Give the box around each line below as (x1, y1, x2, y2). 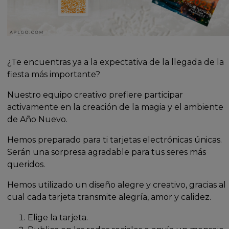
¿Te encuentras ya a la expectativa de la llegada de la (7, 57, 224, 67)
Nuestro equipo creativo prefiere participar (7, 89, 184, 100)
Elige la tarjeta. (28, 212, 88, 222)
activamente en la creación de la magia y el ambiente (7, 102, 224, 112)
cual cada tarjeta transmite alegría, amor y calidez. (7, 192, 212, 202)
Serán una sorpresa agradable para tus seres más (7, 147, 207, 157)
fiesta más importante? (7, 69, 101, 79)
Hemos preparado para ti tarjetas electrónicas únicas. (7, 134, 222, 145)
